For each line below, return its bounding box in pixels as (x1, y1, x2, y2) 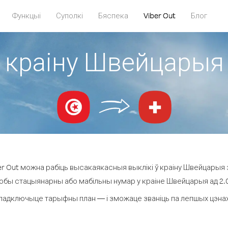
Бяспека (98, 11, 128, 20)
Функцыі (12, 11, 41, 20)
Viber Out (144, 11, 176, 20)
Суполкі (56, 11, 83, 20)
